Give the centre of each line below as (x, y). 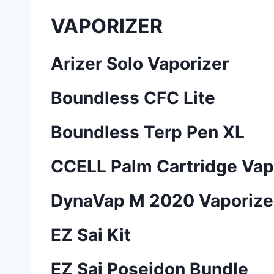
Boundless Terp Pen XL (148, 132)
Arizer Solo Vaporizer (140, 64)
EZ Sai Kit (91, 235)
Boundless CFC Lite (133, 98)
